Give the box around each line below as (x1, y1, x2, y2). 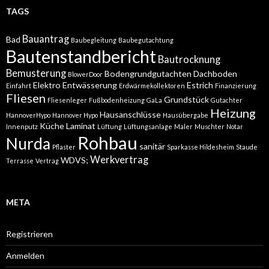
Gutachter (211, 95, 243, 104)
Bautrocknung (158, 53, 220, 65)
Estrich (187, 79, 213, 90)
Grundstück (164, 94, 209, 104)
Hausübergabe (163, 110, 208, 119)
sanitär (139, 141, 165, 151)
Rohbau (77, 131, 138, 153)
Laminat (66, 120, 95, 131)
